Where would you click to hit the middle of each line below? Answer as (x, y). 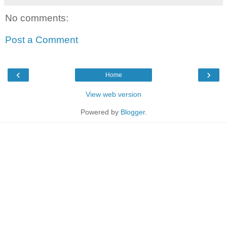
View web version (113, 94)
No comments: (37, 18)
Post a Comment (42, 40)
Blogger (133, 112)
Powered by (100, 112)
